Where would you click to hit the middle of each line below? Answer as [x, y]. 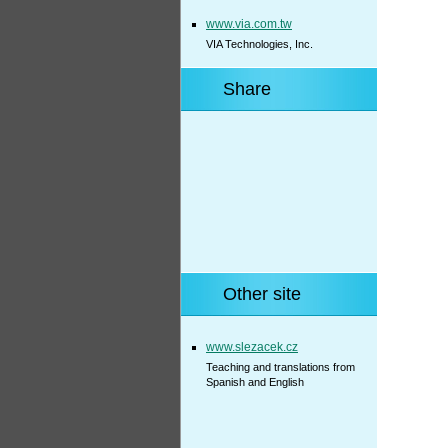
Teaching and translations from [280, 367]
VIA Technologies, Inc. [259, 44]
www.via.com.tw [249, 24]
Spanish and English [255, 382]
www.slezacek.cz [252, 347]
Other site [262, 294]
